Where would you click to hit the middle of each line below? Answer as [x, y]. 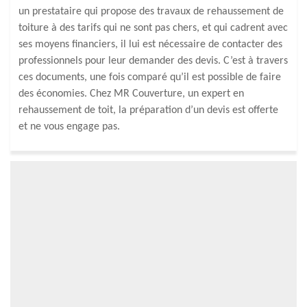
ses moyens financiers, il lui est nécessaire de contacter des [150, 45]
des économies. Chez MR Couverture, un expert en [131, 94]
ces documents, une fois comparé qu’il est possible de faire [150, 77]
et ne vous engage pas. [69, 127]
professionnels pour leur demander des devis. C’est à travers [153, 61]
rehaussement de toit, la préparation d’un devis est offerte [148, 110]
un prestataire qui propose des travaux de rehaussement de [151, 12]
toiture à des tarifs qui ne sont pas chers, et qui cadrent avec [153, 28]
